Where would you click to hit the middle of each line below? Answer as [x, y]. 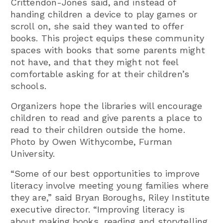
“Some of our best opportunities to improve [105, 173]
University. [33, 153]
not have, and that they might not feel [95, 62]
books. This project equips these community [107, 38]
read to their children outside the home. [98, 129]
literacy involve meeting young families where [110, 185]
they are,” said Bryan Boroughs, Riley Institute [110, 197]
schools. [28, 86]
